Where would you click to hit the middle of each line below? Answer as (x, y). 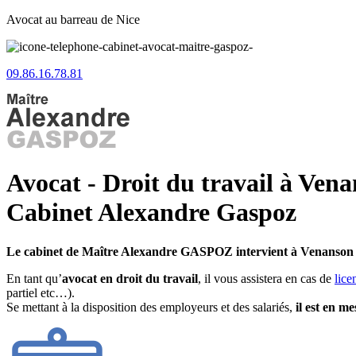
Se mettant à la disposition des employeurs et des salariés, (151, 307)
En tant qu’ (34, 278)
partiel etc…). (41, 292)
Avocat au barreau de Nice (73, 19)
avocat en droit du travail (130, 278)
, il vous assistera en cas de (266, 278)
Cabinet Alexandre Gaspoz (151, 213)
